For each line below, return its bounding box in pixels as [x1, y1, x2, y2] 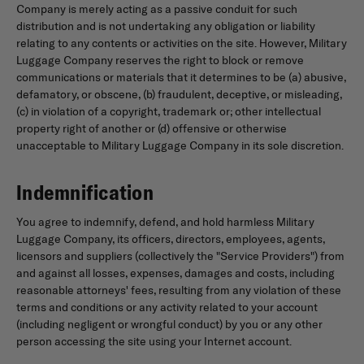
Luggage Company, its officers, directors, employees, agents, [16, 231, 325, 246]
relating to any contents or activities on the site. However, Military [16, 35, 347, 50]
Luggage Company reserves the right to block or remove [16, 52, 304, 67]
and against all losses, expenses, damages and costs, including [16, 265, 335, 280]
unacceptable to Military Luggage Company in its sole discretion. [16, 137, 344, 153]
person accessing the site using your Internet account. [16, 333, 292, 349]
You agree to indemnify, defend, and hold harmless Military [16, 214, 314, 229]
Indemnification [16, 179, 154, 205]
